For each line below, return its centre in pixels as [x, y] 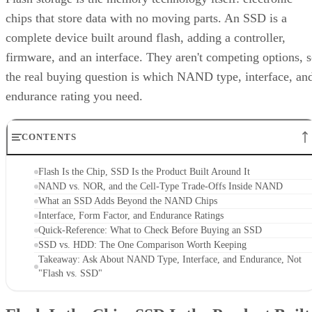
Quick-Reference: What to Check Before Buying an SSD [150, 231]
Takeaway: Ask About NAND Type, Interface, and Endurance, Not [170, 260]
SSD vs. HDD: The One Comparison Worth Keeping [142, 245]
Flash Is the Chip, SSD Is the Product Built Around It [144, 172]
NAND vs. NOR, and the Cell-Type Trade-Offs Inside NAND [161, 187]
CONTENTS [49, 137]
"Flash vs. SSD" [70, 274]
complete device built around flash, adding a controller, [146, 38]
